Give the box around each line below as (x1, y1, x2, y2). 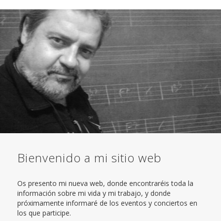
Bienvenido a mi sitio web (17, 149, 161, 166)
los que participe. (17, 208, 71, 218)
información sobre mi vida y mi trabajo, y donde (17, 188, 171, 198)
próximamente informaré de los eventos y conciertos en (17, 198, 197, 208)
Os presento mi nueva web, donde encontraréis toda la (17, 178, 193, 188)
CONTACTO (89, 17, 132, 27)
